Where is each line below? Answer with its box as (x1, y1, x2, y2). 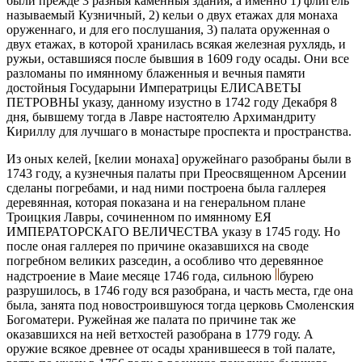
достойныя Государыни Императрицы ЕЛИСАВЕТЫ (6, 80, 301, 95)
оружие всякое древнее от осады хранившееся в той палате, (6, 341, 335, 356)
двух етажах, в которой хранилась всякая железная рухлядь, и (6, 36, 346, 51)
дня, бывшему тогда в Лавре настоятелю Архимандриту (6, 109, 316, 124)
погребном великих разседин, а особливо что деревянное (6, 253, 323, 267)
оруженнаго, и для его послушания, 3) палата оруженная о (6, 22, 330, 36)
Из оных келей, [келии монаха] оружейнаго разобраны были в (6, 151, 351, 166)
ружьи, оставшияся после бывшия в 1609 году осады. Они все (6, 51, 349, 65)
